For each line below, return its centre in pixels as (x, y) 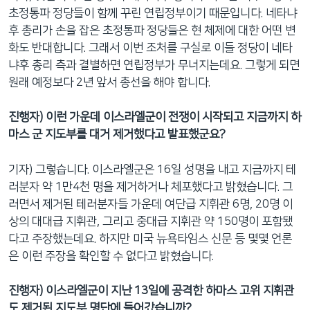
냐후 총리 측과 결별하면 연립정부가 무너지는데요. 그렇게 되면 (154, 65)
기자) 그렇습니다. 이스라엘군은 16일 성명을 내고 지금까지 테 (152, 169)
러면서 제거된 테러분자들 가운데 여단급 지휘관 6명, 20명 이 (151, 204)
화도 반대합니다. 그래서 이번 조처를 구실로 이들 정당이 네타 (150, 47)
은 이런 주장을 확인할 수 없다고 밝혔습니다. (111, 256)
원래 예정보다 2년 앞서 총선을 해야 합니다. (109, 82)
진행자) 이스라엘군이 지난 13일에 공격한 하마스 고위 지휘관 (151, 291)
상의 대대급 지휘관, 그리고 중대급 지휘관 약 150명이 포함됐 (151, 221)
